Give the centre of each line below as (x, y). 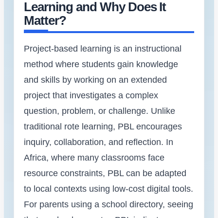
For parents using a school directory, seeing (109, 204)
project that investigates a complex (91, 95)
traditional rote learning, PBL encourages (103, 126)
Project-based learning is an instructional (103, 48)
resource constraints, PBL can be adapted (105, 173)
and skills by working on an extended (95, 80)
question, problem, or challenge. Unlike (100, 111)
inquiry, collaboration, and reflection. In (99, 142)
